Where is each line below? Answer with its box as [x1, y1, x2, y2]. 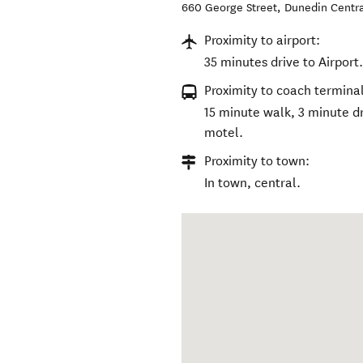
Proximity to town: [204, 153, 310, 169]
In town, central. [204, 175, 301, 191]
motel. [204, 125, 244, 141]
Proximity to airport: [204, 32, 321, 49]
